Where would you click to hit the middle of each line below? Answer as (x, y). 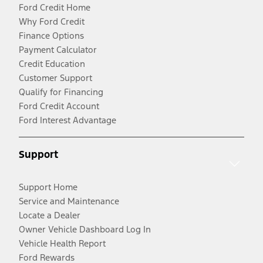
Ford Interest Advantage (68, 120)
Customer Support (55, 78)
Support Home (48, 187)
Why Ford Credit (52, 22)
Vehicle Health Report (62, 243)
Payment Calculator (58, 50)
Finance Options (51, 36)
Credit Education (52, 64)
